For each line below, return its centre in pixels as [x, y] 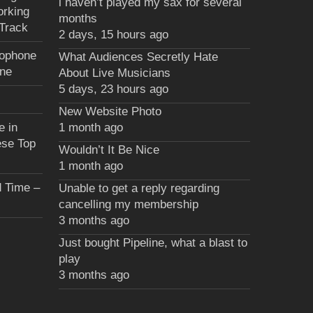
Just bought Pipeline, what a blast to [153, 243]
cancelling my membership [129, 204]
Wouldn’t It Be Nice [109, 150]
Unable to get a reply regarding [139, 188]
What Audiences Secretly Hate [139, 57]
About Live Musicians [115, 73]
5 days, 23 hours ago [114, 89]
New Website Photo [110, 111]
